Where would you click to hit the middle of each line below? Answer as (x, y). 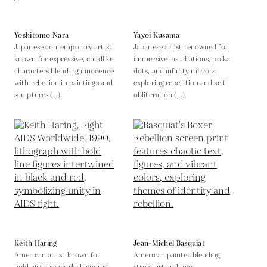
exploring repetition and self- (181, 83)
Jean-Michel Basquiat (169, 243)
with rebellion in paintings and (64, 83)
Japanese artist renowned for (181, 47)
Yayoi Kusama (157, 35)
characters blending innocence (64, 71)
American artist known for (58, 255)
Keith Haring (36, 243)
